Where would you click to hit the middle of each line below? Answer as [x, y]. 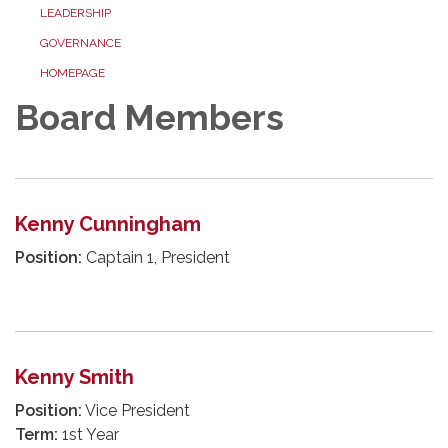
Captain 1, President [156, 258]
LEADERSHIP [75, 13]
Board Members [149, 118]
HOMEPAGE [72, 73]
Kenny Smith [74, 377]
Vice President [136, 411]
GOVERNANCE [80, 43]
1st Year [88, 435]
